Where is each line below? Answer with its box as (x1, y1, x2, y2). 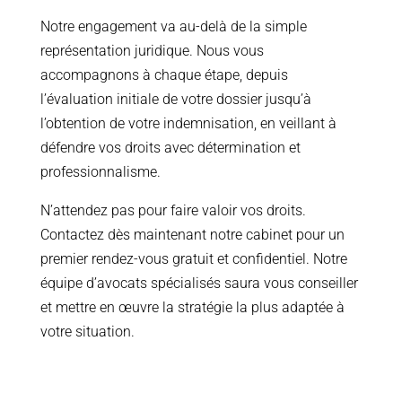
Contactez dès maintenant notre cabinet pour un (39, 226, 345, 244)
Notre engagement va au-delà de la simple (39, 18, 307, 36)
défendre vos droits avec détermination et (39, 139, 301, 157)
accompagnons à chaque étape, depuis (39, 66, 288, 84)
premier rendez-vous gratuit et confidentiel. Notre (39, 250, 347, 268)
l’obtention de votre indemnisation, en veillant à (39, 115, 336, 133)
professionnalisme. (39, 163, 161, 181)
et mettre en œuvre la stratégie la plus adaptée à (39, 299, 345, 317)
